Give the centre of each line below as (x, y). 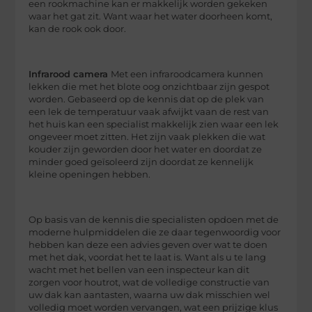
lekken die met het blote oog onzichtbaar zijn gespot (149, 87)
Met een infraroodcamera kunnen (187, 75)
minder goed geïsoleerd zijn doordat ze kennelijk (141, 162)
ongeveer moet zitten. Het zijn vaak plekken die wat (147, 137)
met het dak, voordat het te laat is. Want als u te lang (148, 257)
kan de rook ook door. (78, 29)
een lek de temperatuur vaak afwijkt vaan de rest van (149, 112)
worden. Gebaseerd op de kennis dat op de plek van (147, 100)
